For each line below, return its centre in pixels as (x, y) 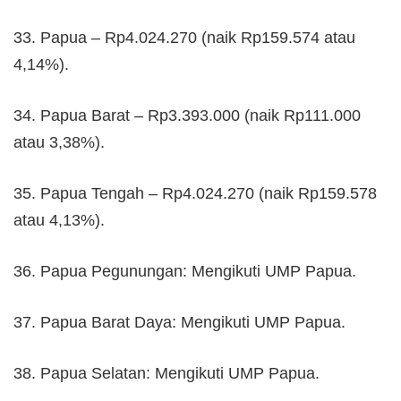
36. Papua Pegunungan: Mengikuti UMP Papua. (185, 271)
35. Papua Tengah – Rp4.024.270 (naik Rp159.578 (195, 193)
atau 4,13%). (59, 220)
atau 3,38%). (59, 142)
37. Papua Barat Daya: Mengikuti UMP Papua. (179, 322)
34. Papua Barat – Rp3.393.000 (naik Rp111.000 (187, 115)
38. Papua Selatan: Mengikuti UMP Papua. (166, 373)
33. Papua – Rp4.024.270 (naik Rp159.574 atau (184, 37)
